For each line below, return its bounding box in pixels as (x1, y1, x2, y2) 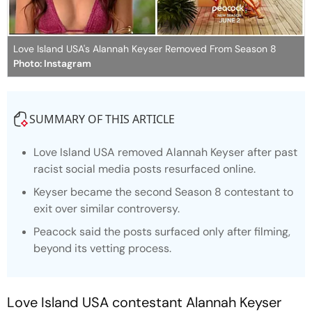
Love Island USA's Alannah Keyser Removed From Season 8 (13, 42, 276, 55)
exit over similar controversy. (33, 201, 180, 216)
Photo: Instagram (13, 56, 91, 70)
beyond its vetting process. (33, 240, 171, 256)
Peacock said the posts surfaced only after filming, (33, 224, 290, 239)
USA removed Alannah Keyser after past (93, 144, 297, 159)
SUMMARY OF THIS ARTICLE (29, 111, 175, 127)
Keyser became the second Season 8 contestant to (33, 184, 293, 199)
